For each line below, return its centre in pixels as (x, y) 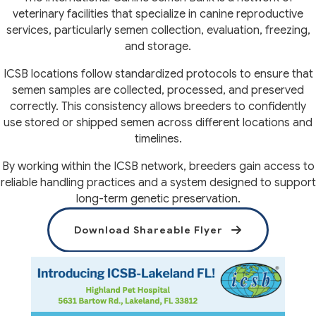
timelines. (158, 139)
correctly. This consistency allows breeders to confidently (158, 106)
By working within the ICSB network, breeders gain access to (158, 166)
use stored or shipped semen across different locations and (158, 122)
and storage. (158, 46)
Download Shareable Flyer (148, 230)
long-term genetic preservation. (158, 199)
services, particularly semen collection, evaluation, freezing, (158, 30)
